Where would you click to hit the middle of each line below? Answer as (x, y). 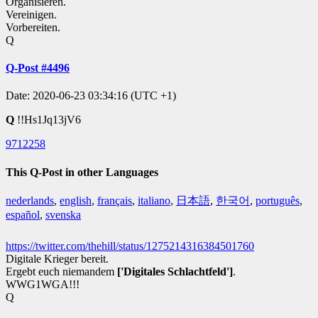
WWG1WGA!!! (43, 284)
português (278, 201)
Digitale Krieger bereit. (57, 259)
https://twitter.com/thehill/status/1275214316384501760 (130, 246)
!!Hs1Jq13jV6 (49, 120)
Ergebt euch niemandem (61, 272)
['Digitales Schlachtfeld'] (175, 272)
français (115, 201)
